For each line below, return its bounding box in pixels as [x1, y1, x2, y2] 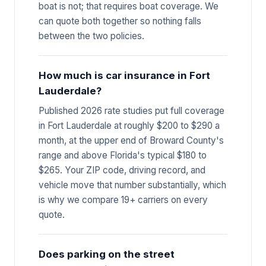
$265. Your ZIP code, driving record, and [39, 164, 205, 176]
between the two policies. [39, 30, 144, 42]
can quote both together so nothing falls [39, 15, 201, 27]
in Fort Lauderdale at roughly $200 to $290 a [39, 119, 220, 131]
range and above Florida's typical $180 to [39, 149, 207, 161]
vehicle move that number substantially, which [39, 179, 226, 191]
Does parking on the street [39, 248, 175, 260]
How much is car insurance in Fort [39, 69, 210, 81]
